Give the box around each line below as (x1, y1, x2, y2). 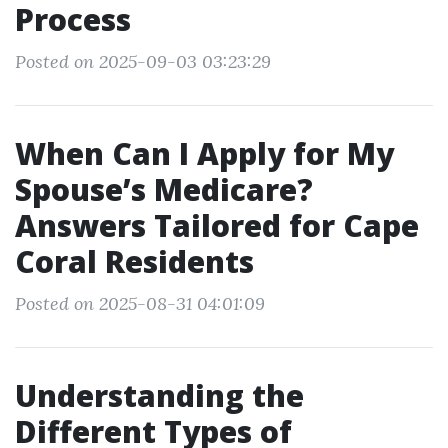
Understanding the (15, 375, 304, 416)
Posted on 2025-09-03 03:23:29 (15, 50, 271, 73)
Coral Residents (15, 241, 254, 282)
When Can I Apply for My (15, 133, 394, 174)
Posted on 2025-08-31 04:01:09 (15, 292, 265, 315)
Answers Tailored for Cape (15, 205, 419, 246)
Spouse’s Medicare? (15, 169, 313, 210)
